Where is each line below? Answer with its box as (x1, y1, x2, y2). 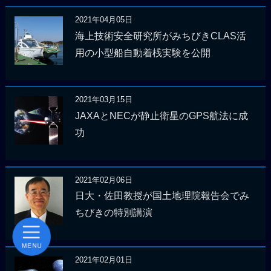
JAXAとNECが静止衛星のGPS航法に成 (74, 110, 248, 121)
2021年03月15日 (74, 95, 132, 105)
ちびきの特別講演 (74, 207, 152, 218)
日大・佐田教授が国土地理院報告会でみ (74, 191, 249, 201)
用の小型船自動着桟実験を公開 (74, 47, 211, 58)
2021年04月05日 (74, 15, 132, 25)
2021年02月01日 (74, 255, 132, 265)
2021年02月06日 (74, 175, 132, 184)
